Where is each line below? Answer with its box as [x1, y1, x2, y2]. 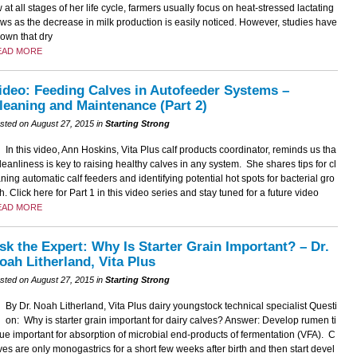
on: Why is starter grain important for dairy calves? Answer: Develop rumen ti [5, 315, 336, 327]
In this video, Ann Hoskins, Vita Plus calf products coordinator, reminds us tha [5, 144, 336, 156]
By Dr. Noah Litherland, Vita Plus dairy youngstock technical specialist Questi [5, 300, 337, 312]
